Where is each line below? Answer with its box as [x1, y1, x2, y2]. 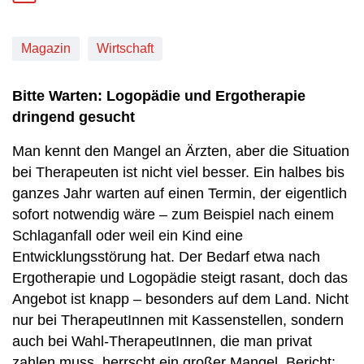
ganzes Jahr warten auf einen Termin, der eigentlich [12, 185, 347, 201]
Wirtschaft [97, 41, 154, 55]
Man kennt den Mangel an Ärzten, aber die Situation [12, 143, 349, 159]
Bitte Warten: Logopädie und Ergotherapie [12, 88, 305, 104]
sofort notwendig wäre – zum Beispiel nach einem [12, 206, 334, 223]
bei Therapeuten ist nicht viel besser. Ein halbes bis [12, 164, 344, 180]
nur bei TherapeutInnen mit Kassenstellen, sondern [12, 312, 344, 328]
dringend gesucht [12, 109, 135, 125]
